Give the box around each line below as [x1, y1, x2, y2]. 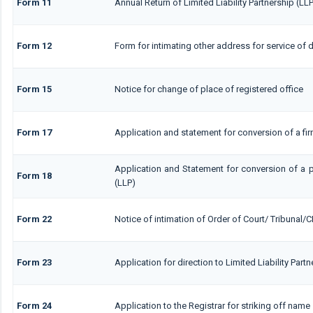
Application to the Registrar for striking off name [114, 300, 310, 311]
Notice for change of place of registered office [114, 83, 303, 94]
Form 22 [16, 213, 52, 224]
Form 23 [16, 256, 52, 268]
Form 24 [16, 300, 52, 311]
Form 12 [16, 40, 52, 51]
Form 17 [16, 126, 52, 138]
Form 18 [16, 170, 52, 181]
